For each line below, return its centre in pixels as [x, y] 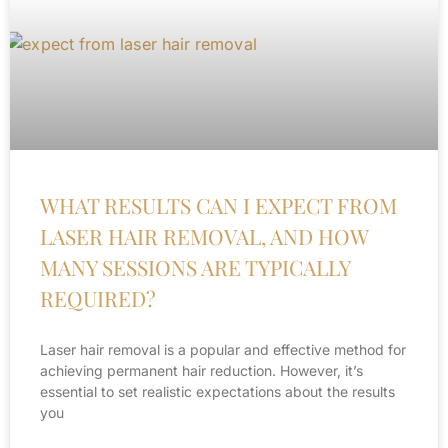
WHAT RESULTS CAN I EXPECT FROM [218, 205]
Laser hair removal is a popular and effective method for [223, 349]
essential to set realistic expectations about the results [217, 391]
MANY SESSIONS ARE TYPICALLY [195, 267]
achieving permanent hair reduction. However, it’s [201, 370]
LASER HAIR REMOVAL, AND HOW [204, 236]
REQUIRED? [98, 298]
